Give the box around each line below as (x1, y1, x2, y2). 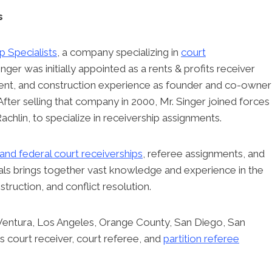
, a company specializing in (57, 46, 181, 58)
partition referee (163, 232, 239, 245)
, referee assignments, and (143, 147, 265, 160)
